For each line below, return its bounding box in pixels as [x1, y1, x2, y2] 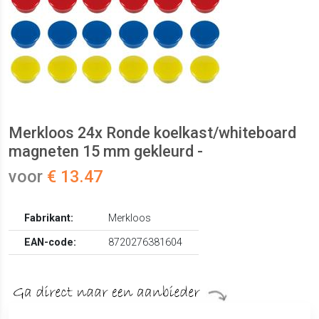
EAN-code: [24, 236, 77, 249]
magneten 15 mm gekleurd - [9, 142, 203, 161]
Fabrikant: [24, 212, 74, 225]
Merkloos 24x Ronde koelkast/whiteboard [9, 124, 296, 142]
